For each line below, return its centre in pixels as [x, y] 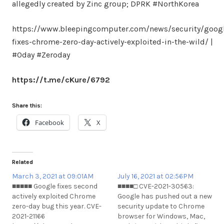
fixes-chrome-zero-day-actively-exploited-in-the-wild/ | [112, 41]
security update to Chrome [161, 206]
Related [22, 162]
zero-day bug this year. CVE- [57, 206]
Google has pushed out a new [164, 196]
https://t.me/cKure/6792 [61, 79]
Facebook [49, 122]
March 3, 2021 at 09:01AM [53, 176]
